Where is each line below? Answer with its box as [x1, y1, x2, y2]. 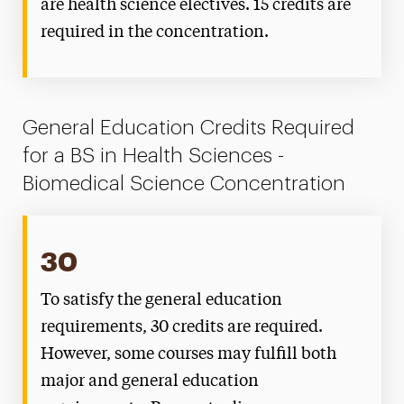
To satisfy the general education [41, 292, 283, 308]
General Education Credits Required [23, 117, 355, 138]
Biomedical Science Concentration [23, 173, 346, 194]
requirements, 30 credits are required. [41, 319, 324, 335]
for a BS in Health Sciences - [23, 145, 285, 166]
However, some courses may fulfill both [41, 346, 337, 363]
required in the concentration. [41, 24, 270, 41]
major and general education [41, 373, 260, 390]
